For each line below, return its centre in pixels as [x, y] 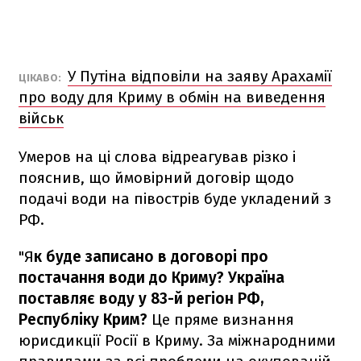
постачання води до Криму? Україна [151, 277]
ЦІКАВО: [41, 77]
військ [41, 118]
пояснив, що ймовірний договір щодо [156, 177]
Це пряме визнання [223, 319]
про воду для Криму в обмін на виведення [172, 97]
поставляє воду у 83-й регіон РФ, [141, 298]
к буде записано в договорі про [151, 256]
